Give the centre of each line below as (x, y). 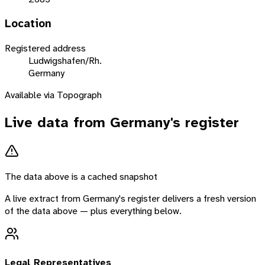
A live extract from (44, 198)
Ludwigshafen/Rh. (65, 60)
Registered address (45, 48)
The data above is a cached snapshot (81, 176)
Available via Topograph (53, 95)
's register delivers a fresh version (188, 198)
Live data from (57, 122)
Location (28, 24)
